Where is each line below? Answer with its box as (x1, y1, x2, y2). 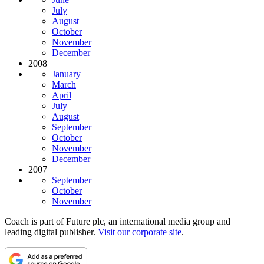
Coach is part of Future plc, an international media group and (5, 216, 230, 227)
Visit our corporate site (98, 227, 181, 237)
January (52, 69, 81, 80)
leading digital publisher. (5, 227, 98, 237)
